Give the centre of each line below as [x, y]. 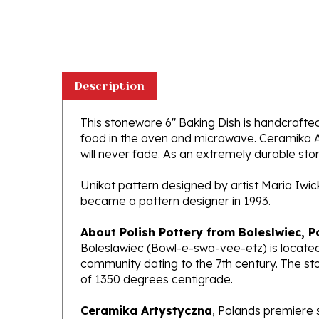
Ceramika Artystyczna [146, 290]
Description [109, 65]
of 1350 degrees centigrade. [157, 258]
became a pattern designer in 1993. [176, 180]
